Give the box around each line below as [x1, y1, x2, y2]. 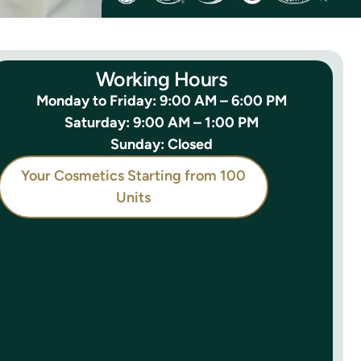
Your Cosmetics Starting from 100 [20, 166, 246, 185]
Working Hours [95, 66, 228, 91]
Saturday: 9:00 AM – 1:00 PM [64, 113, 259, 131]
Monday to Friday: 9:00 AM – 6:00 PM [36, 91, 288, 110]
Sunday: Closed [110, 135, 214, 153]
